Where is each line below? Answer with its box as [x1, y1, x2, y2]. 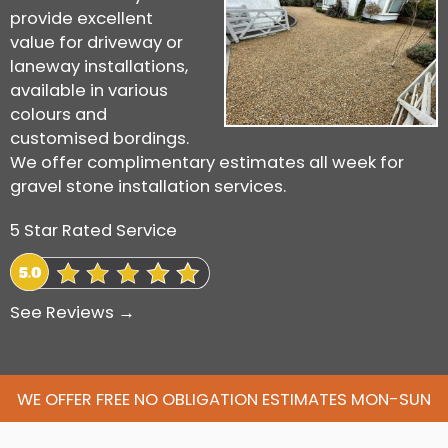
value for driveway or [10, 30, 183, 54]
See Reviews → [10, 301, 135, 325]
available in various [10, 78, 168, 102]
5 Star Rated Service [10, 218, 177, 242]
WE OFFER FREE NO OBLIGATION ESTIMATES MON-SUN [17, 388, 431, 412]
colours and [10, 102, 107, 126]
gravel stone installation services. [10, 174, 286, 198]
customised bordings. [10, 126, 189, 150]
